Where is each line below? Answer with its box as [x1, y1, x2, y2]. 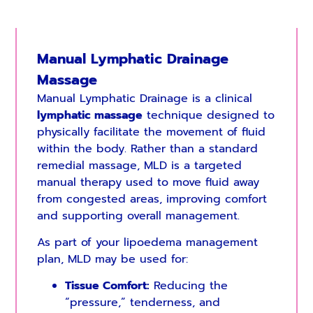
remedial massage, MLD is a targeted [36, 156, 242, 174]
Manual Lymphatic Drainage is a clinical [36, 89, 252, 107]
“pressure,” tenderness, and [64, 294, 220, 312]
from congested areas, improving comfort [36, 190, 267, 208]
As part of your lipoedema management [36, 233, 258, 251]
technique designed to [142, 106, 275, 124]
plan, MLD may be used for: [36, 250, 188, 268]
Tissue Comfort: [64, 277, 150, 295]
